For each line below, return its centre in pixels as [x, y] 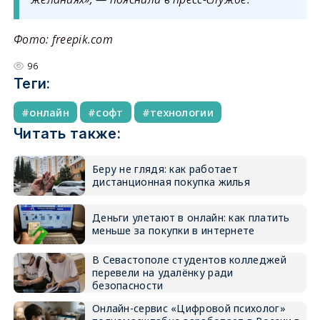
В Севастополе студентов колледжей [189, 260]
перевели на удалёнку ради [162, 272]
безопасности [127, 285]
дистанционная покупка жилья [171, 182]
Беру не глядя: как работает [165, 169]
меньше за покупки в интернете [173, 230]
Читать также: [67, 134]
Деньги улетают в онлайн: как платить [191, 217]
